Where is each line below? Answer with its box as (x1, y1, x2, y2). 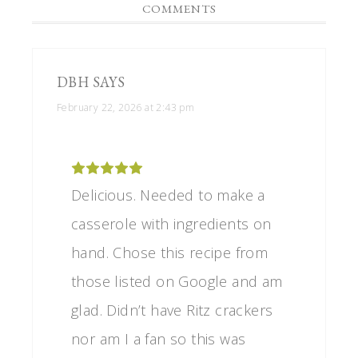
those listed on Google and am (71, 272, 283, 292)
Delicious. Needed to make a (71, 185, 265, 205)
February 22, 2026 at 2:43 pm (57, 101, 195, 115)
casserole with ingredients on (71, 214, 272, 234)
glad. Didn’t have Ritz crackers (71, 300, 273, 320)
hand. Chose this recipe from (71, 243, 268, 263)
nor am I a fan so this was (71, 329, 246, 349)
